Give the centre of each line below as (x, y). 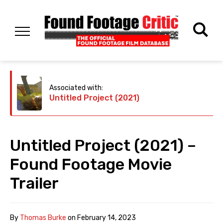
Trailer (34, 183)
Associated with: (76, 88)
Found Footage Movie (91, 165)
